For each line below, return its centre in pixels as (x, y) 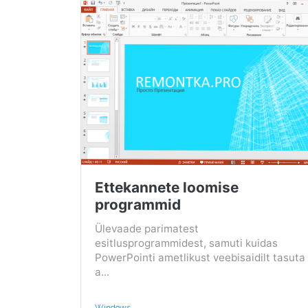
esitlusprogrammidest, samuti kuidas (186, 243)
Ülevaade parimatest (147, 229)
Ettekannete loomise (167, 188)
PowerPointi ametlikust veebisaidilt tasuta (200, 258)
